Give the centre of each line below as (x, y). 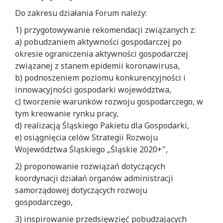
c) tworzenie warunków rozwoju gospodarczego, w (109, 102)
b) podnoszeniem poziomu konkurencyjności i (100, 78)
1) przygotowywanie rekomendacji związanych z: (105, 30)
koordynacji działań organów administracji (94, 178)
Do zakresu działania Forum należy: (81, 13)
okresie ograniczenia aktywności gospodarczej (102, 54)
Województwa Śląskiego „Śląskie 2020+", (91, 150)
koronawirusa (152, 66)
